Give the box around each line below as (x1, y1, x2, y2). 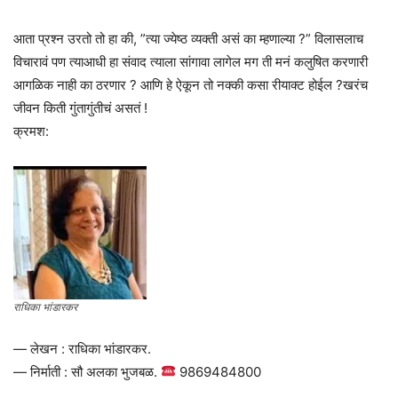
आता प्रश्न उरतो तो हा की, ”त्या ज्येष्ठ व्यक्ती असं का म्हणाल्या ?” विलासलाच (13, 29, 363, 47)
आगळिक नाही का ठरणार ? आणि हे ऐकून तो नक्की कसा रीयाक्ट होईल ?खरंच (13, 76, 368, 93)
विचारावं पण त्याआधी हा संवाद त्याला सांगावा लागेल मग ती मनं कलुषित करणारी (13, 52, 368, 70)
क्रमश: (13, 122, 49, 139)
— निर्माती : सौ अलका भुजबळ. (13, 362, 161, 380)
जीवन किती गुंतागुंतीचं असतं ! (13, 99, 147, 116)
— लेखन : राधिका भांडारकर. (13, 339, 151, 357)
